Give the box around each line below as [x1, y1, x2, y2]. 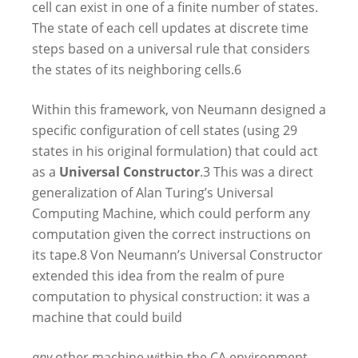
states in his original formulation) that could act [32, 141, 318, 160]
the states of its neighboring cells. [32, 60, 234, 78]
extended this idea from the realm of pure [32, 266, 284, 284]
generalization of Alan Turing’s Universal [32, 183, 273, 201]
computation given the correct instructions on [32, 225, 311, 243]
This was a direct [210, 162, 313, 181]
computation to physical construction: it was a [32, 287, 310, 305]
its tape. [32, 245, 80, 264]
